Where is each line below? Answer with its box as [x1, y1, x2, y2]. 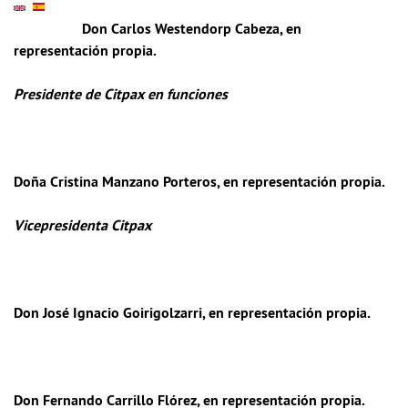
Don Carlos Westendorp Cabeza [82, 19, 280, 38]
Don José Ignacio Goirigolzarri [14, 303, 202, 322]
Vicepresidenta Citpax [14, 216, 151, 235]
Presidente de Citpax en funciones [14, 85, 228, 104]
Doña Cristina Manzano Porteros [14, 172, 217, 191]
